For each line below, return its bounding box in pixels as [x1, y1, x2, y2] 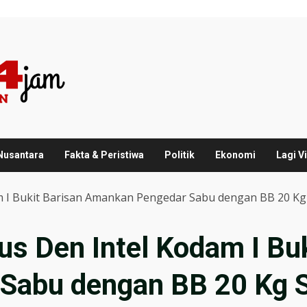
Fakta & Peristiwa [64, 149, 144, 160]
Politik [164, 149, 195, 160]
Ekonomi [215, 149, 256, 160]
